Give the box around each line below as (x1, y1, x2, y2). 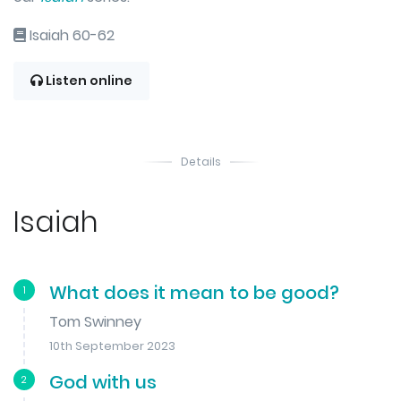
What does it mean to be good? (49, 279, 339, 305)
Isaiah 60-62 (26, 24, 115, 46)
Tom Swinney (49, 311, 141, 332)
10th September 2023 (49, 337, 175, 354)
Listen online (43, 71, 132, 90)
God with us (49, 369, 157, 395)
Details (180, 153, 221, 169)
